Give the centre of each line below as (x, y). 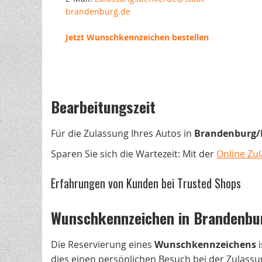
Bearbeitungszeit (103, 106)
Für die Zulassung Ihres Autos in (123, 133)
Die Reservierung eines (103, 244)
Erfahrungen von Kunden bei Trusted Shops (146, 182)
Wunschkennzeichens (205, 244)
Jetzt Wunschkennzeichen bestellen (137, 37)
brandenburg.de (98, 11)
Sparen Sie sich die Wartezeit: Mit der (134, 154)
